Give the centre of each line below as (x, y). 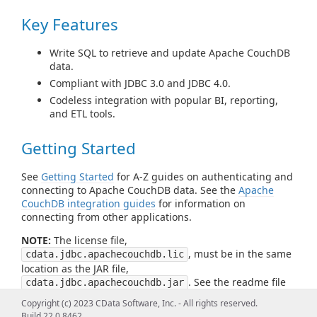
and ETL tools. (82, 114)
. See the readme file (237, 282)
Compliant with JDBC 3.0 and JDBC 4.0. (140, 83)
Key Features (70, 24)
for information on (201, 204)
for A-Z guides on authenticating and (203, 177)
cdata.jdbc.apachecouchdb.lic (105, 254)
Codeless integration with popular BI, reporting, (164, 100)
